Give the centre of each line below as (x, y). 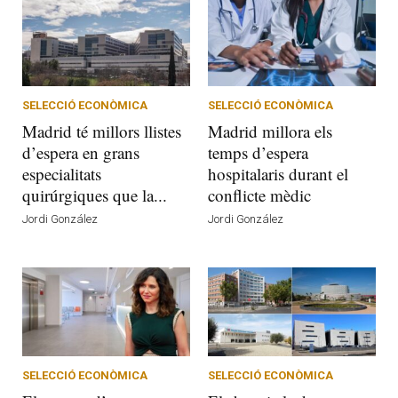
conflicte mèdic (259, 195)
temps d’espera (258, 152)
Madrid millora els (270, 131)
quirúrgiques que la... (95, 195)
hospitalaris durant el (278, 173)
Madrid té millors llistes (102, 131)
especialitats (62, 173)
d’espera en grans (81, 152)
